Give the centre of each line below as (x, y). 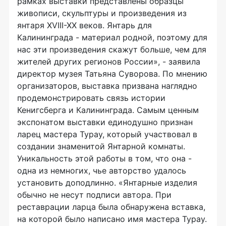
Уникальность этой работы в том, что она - (104, 158)
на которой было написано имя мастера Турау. (112, 219)
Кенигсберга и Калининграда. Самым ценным (108, 110)
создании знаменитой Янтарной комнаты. (101, 146)
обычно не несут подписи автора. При (94, 195)
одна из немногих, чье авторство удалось (102, 171)
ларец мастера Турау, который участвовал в (107, 134)
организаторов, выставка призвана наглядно (107, 86)
